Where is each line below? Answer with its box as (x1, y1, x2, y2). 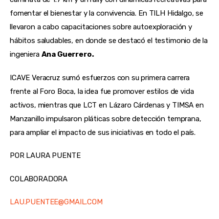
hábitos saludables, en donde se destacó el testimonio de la (10, 36, 208, 45)
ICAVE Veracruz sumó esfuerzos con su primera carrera (10, 73, 190, 82)
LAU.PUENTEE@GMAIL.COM (10, 197, 103, 207)
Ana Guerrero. (41, 50, 94, 59)
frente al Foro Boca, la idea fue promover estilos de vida (10, 87, 194, 96)
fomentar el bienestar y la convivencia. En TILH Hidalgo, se (10, 9, 204, 18)
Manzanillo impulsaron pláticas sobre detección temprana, (10, 114, 201, 123)
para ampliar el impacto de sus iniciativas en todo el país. (10, 128, 196, 137)
